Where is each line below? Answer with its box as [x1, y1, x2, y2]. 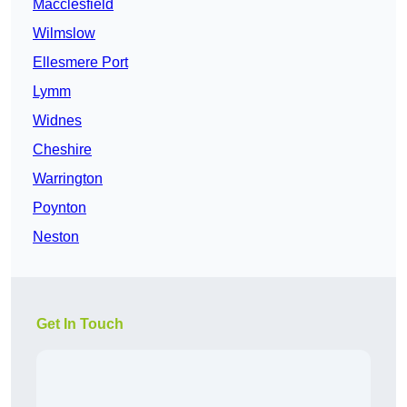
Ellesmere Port [33, 55, 128, 71]
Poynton [33, 200, 86, 216]
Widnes [33, 113, 82, 129]
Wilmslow [33, 25, 95, 42]
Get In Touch [36, 316, 124, 333]
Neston [33, 229, 79, 245]
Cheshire [33, 142, 92, 158]
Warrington [33, 171, 103, 187]
